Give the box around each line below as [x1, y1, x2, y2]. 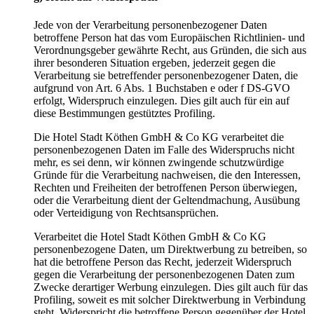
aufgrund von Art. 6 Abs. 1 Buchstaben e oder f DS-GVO [34, 81, 290, 94]
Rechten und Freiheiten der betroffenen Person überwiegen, [34, 181, 297, 193]
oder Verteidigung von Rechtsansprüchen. [34, 206, 219, 219]
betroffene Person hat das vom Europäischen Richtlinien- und [34, 31, 305, 43]
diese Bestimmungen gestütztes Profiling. [34, 107, 215, 119]
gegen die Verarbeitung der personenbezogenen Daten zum [34, 268, 294, 280]
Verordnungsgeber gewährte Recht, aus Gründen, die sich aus [34, 43, 306, 56]
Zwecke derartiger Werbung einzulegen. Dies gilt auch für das [34, 280, 308, 293]
